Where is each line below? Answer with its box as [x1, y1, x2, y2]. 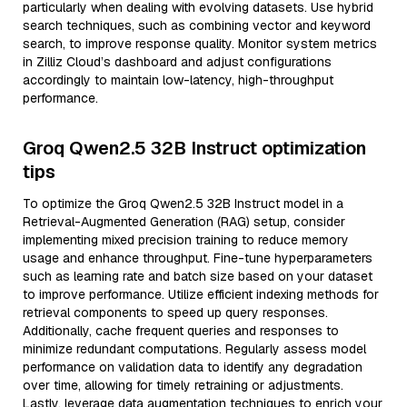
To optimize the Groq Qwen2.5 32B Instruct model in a [23, 195, 343, 212]
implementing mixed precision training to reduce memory [23, 232, 349, 248]
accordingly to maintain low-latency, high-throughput [23, 72, 333, 88]
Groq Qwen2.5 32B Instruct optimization [23, 136, 366, 160]
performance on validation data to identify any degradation [23, 359, 362, 375]
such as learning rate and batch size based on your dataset [23, 268, 372, 284]
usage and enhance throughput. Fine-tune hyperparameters [23, 250, 372, 266]
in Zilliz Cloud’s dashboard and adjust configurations [23, 54, 332, 70]
